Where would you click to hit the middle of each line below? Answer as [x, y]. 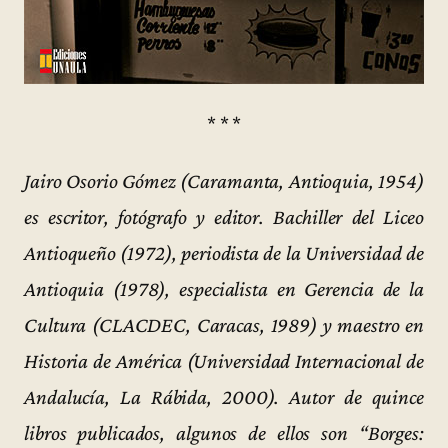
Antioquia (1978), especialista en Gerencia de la [224, 288]
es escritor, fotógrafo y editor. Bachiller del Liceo [224, 216]
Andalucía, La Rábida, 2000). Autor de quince [224, 396]
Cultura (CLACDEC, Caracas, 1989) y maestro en [224, 324]
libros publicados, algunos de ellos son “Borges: [224, 432]
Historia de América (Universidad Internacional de [224, 360]
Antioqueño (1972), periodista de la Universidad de [224, 252]
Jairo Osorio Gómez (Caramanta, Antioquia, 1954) [224, 180]
